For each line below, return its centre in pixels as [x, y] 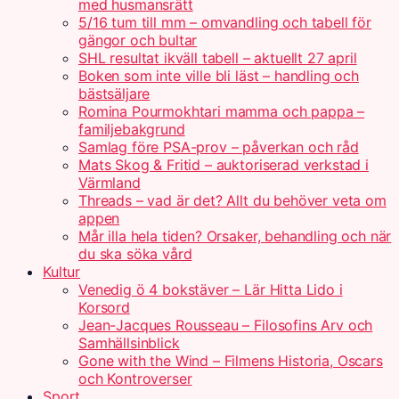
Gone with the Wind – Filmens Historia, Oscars [231, 361]
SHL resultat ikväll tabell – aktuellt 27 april [218, 58]
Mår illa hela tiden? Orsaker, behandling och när [235, 236]
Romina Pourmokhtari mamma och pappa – [222, 111]
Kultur [62, 272]
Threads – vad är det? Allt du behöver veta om [232, 200]
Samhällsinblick [129, 343]
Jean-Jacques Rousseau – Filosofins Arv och [226, 325]
